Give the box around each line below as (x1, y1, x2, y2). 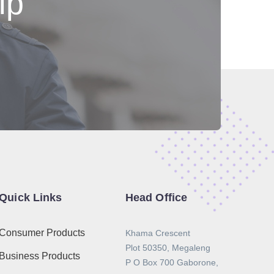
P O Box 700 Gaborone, (125, 257, 218, 267)
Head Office (125, 191, 188, 204)
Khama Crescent (125, 228, 190, 238)
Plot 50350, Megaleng (125, 243, 210, 253)
